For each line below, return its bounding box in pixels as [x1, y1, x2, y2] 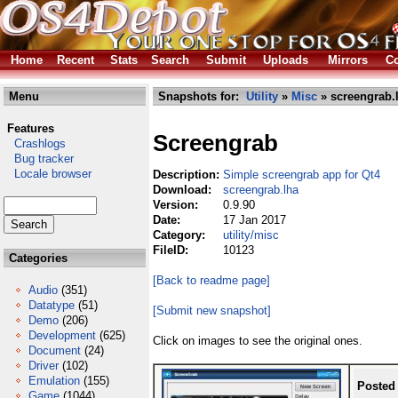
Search [151, 53, 189, 67]
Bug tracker [4, 152, 74, 165]
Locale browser [4, 167, 92, 180]
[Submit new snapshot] [153, 304, 271, 317]
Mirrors [328, 53, 368, 67]
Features [7, 122, 54, 135]
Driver [28, 359, 59, 372]
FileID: [153, 243, 192, 257]
